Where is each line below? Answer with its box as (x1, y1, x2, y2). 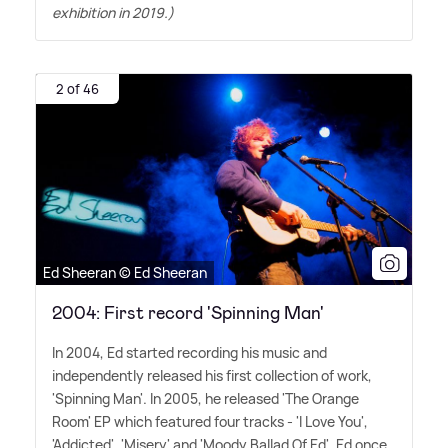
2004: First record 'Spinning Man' (52, 301, 324, 326)
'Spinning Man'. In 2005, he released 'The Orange (52, 389, 359, 409)
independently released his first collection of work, (52, 366, 372, 386)
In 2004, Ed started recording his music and (52, 343, 327, 363)
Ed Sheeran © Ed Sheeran (43, 263, 207, 283)
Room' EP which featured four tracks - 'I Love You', (52, 412, 368, 432)
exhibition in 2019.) (52, 2, 174, 22)
